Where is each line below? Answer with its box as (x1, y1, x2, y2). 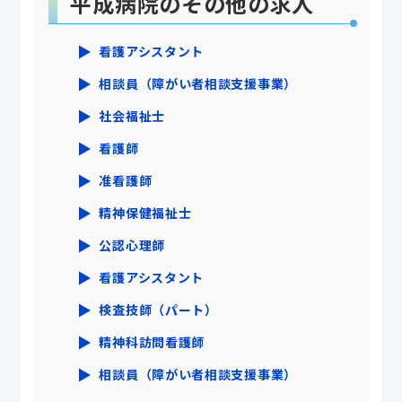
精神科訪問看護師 (99, 332, 205, 351)
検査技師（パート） (99, 300, 218, 319)
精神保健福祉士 (99, 203, 192, 222)
